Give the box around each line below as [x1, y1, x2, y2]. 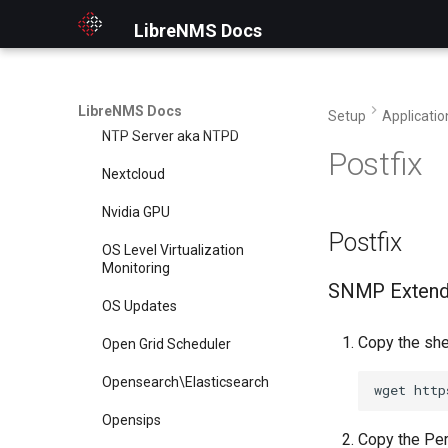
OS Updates [102, 297, 177, 314]
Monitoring [102, 260, 170, 276]
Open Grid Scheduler [102, 335, 231, 352]
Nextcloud [102, 166, 165, 183]
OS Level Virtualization [102, 242, 244, 258]
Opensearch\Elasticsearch [102, 373, 269, 390]
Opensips [102, 411, 161, 428]
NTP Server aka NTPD [102, 128, 239, 145]
